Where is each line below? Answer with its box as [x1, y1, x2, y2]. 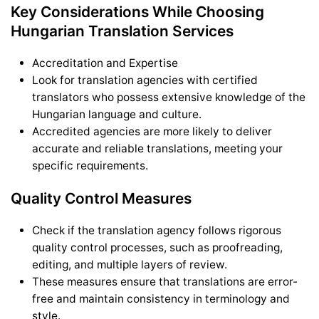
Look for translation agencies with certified [32, 73, 258, 87]
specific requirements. [32, 158, 148, 172]
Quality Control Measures [11, 189, 192, 207]
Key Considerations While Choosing [11, 2, 264, 21]
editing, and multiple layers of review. [32, 257, 227, 271]
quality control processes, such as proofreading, [32, 240, 283, 254]
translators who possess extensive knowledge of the [32, 90, 305, 104]
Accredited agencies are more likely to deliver [32, 124, 272, 138]
